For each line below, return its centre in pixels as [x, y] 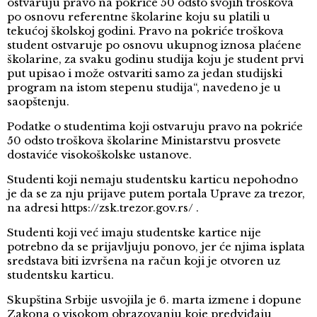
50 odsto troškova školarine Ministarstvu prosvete [144, 141]
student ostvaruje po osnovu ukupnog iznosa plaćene [154, 45]
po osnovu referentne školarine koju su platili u [139, 17]
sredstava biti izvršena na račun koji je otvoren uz [144, 261]
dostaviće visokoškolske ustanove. [99, 155]
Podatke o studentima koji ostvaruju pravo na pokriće [155, 127]
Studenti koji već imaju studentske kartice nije [134, 233]
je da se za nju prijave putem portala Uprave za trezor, [156, 194]
